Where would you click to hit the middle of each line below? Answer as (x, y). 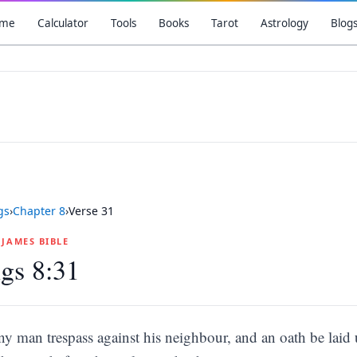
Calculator (63, 23)
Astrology (284, 23)
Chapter (36, 211)
